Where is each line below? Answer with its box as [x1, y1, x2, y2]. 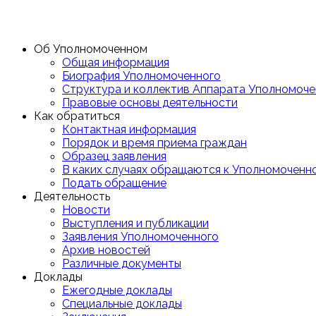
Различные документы [62, 257, 181, 270]
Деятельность [34, 190, 110, 203]
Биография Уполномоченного [62, 69, 221, 83]
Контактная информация [62, 123, 196, 136]
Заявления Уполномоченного [62, 230, 219, 243]
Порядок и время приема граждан [62, 136, 247, 150]
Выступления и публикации [62, 217, 209, 230]
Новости [62, 203, 110, 217]
